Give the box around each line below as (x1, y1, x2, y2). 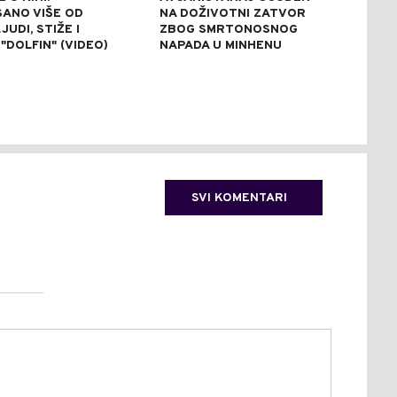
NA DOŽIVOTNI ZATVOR (159, 5, 306, 21)
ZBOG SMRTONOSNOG (159, 21, 298, 37)
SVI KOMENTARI (191, 190, 287, 206)
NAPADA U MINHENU (159, 37, 282, 53)
